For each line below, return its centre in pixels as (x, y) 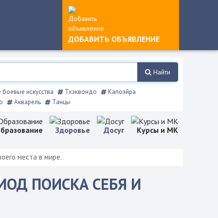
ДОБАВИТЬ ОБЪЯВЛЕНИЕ (114, 39)
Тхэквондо (80, 92)
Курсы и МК (157, 130)
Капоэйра (121, 92)
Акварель (27, 102)
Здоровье (73, 130)
